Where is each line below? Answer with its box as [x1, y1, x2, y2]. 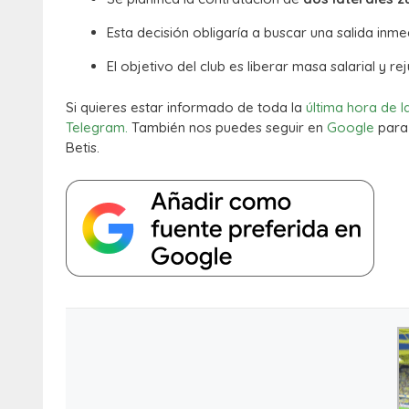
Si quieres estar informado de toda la [66, 98, 306, 116]
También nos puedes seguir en [128, 118, 327, 136]
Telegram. [66, 118, 128, 136]
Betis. [66, 138, 100, 156]
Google [327, 118, 374, 136]
